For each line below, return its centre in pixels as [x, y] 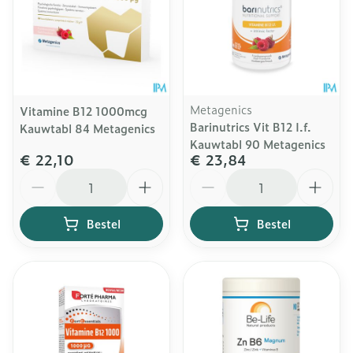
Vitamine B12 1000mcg [84, 111]
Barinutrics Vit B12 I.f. [251, 126]
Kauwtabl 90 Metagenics [258, 144]
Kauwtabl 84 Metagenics [87, 128]
